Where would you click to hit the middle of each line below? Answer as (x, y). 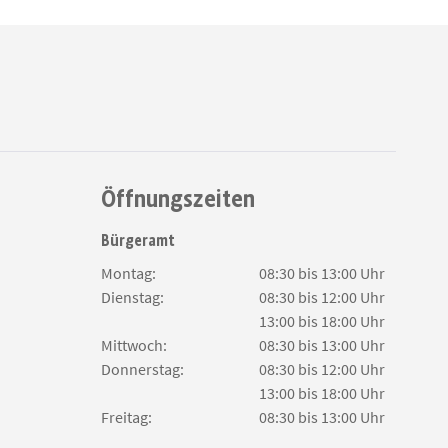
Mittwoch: (134, 345)
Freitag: (126, 417)
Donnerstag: (142, 369)
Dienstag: (132, 297)
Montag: (128, 273)
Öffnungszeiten (178, 198)
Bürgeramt (138, 240)
